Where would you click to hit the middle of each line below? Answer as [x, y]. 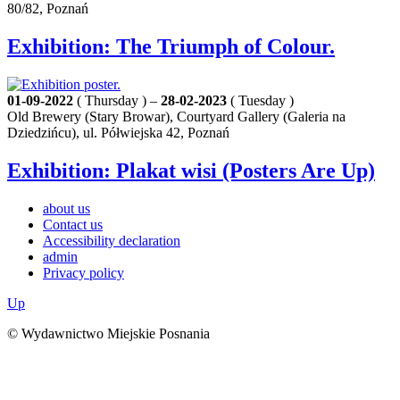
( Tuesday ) [260, 100]
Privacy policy [83, 272]
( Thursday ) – [117, 100]
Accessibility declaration [112, 240]
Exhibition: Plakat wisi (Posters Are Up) [191, 170]
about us [67, 208]
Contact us [73, 224]
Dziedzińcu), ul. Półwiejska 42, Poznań [118, 132]
